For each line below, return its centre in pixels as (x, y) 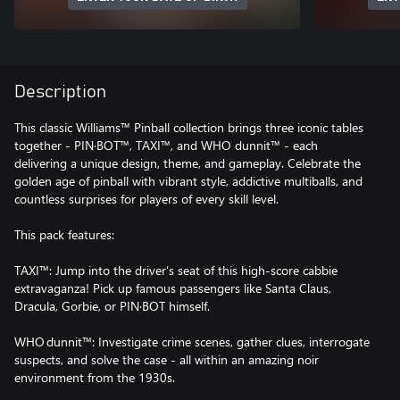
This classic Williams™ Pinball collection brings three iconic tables (189, 127)
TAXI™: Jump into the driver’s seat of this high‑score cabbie (176, 270)
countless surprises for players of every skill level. (146, 198)
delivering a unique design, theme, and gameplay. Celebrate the (187, 162)
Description (60, 92)
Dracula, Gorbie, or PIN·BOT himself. (112, 305)
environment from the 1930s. (95, 377)
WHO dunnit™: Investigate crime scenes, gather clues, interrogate (192, 341)
